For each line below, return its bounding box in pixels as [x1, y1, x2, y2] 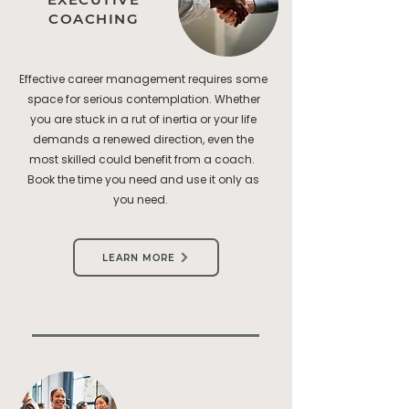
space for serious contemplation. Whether [26, 91, 260, 107]
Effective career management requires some [19, 71, 267, 87]
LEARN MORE [102, 251, 175, 264]
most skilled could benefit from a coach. [29, 152, 257, 167]
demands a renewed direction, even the [33, 131, 254, 147]
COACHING [48, 10, 139, 27]
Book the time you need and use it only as [27, 172, 259, 187]
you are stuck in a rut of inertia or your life [30, 111, 257, 127]
